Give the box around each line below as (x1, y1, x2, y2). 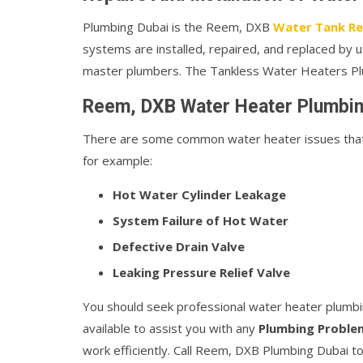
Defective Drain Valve (113, 238, 245, 254)
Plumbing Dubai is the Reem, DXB (83, 19, 273, 35)
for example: (83, 152, 152, 169)
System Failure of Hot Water (113, 212, 288, 228)
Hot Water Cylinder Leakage (113, 186, 286, 203)
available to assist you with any (83, 320, 258, 336)
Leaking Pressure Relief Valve (113, 264, 290, 280)
